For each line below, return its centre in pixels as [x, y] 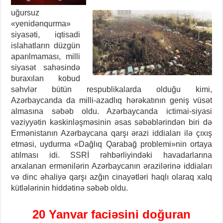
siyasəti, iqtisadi [46, 35]
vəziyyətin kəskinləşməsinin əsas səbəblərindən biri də [111, 122]
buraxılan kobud [46, 79]
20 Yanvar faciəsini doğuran [111, 215]
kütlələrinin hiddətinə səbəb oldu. [70, 188]
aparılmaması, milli [46, 57]
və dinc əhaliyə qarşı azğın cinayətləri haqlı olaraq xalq [111, 177]
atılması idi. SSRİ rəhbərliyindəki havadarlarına [111, 155]
